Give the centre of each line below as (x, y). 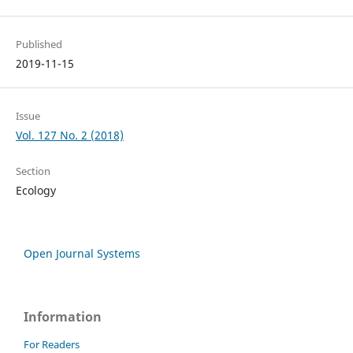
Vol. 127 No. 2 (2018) (69, 136)
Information (63, 317)
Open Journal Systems (82, 254)
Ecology (35, 191)
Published (39, 45)
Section (33, 171)
